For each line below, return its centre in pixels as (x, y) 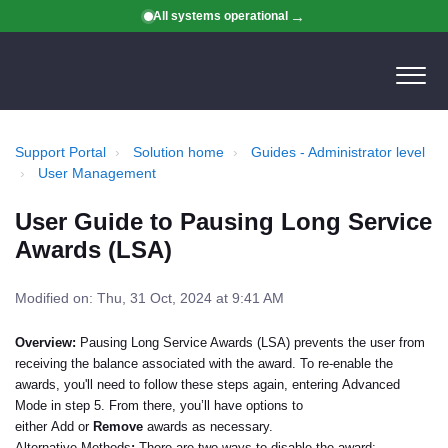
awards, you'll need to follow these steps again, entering (178, 384)
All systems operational (220, 16)
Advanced (371, 384)
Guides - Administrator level (338, 152)
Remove (118, 426)
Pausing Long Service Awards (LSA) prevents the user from (250, 342)
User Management (97, 173)
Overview (43, 342)
